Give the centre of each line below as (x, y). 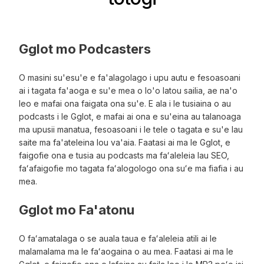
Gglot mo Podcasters (85, 49)
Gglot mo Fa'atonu (77, 210)
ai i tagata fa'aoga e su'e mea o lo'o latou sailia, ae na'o (128, 91)
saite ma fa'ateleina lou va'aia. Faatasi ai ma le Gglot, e (125, 143)
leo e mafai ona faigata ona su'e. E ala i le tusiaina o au (125, 104)
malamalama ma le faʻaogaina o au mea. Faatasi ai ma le (126, 252)
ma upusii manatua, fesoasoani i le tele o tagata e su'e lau (131, 130)
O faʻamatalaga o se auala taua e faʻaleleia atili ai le (118, 239)
